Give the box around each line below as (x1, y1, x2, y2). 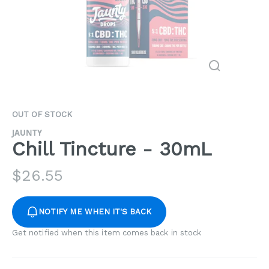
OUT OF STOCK (12, 110, 72, 119)
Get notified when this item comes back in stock (12, 228, 202, 237)
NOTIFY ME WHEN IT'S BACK (38, 207, 152, 216)
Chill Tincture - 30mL (12, 138, 212, 160)
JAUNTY (12, 127, 42, 138)
